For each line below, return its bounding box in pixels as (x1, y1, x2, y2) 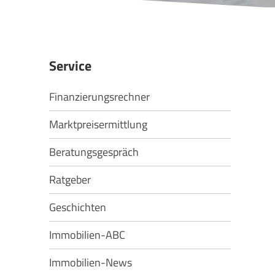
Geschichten (49, 198, 106, 215)
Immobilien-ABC (49, 226, 125, 243)
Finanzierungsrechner (49, 88, 150, 105)
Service (49, 56, 91, 76)
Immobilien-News (49, 254, 132, 271)
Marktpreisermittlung (49, 115, 147, 133)
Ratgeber (49, 171, 91, 188)
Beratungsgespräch (49, 143, 139, 160)
